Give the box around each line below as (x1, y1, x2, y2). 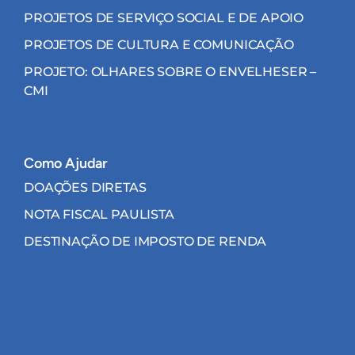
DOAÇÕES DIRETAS (24, 179, 147, 195)
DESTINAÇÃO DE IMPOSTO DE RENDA (24, 233, 267, 249)
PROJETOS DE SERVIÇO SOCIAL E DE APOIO (24, 10, 304, 25)
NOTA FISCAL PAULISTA (24, 206, 174, 222)
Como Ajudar (24, 154, 109, 172)
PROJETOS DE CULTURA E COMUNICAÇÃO (24, 36, 294, 52)
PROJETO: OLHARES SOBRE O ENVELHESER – (24, 63, 317, 79)
